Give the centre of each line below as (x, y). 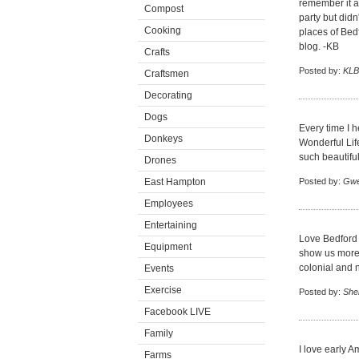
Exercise (163, 290)
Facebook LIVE (177, 312)
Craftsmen (167, 74)
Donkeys (163, 139)
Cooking (163, 30)
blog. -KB (319, 46)
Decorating (168, 95)
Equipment (168, 247)
